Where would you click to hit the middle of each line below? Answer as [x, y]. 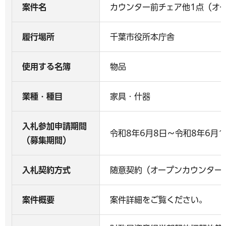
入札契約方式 [46, 170]
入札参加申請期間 [54, 126]
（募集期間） [46, 140]
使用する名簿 [46, 67]
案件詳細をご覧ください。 [158, 200]
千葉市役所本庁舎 [142, 37]
